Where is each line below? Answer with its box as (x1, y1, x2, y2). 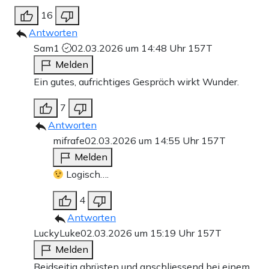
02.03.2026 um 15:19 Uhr (80, 226, 197, 239)
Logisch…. (64, 168, 109, 180)
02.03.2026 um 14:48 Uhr (71, 41, 188, 54)
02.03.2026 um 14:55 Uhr (85, 134, 201, 147)
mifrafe (53, 134, 85, 147)
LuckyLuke (34, 226, 80, 239)
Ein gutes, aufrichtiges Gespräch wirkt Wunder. (34, 75, 239, 88)
